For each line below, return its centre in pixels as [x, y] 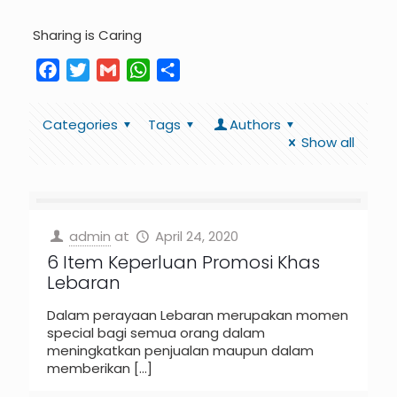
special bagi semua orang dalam [156, 333]
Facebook [94, 70]
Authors [255, 125]
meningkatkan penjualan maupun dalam [180, 350]
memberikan [89, 368]
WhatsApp [187, 70]
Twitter [114, 70]
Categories [80, 125]
